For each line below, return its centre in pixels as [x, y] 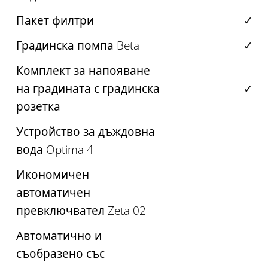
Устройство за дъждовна [86, 131]
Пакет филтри [55, 20]
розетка [38, 106]
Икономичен [53, 174]
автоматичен [53, 192]
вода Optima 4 [55, 149]
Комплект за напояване [83, 70]
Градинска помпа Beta [78, 45]
